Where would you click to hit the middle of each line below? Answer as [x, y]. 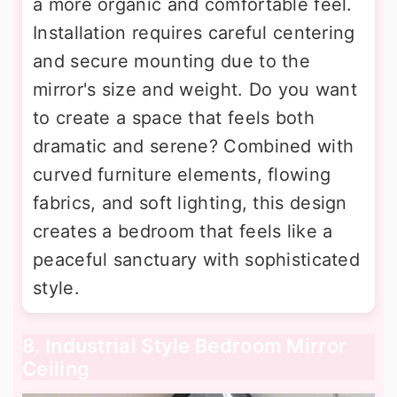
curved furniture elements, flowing [182, 174]
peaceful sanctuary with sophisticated [197, 259]
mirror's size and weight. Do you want [195, 89]
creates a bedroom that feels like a [183, 231]
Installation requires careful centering [194, 32]
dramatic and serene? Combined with [194, 146]
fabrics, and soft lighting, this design [190, 202]
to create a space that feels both [174, 117]
